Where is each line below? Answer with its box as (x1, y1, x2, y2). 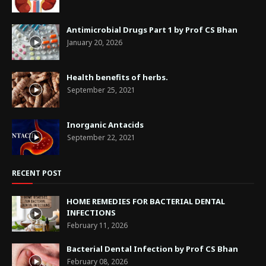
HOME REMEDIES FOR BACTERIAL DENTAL (66, 195, 225, 207)
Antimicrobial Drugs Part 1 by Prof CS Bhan (66, 24, 237, 35)
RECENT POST (12, 167, 62, 178)
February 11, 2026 (67, 220, 128, 230)
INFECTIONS (66, 207, 116, 218)
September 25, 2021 (67, 84, 135, 95)
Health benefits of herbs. (66, 71, 168, 83)
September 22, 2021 (67, 132, 135, 142)
